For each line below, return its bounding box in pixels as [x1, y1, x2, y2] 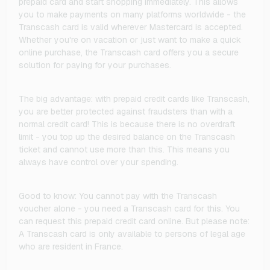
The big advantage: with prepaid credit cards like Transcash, [19, 93, 250, 104]
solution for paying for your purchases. [19, 59, 171, 71]
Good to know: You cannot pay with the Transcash [19, 190, 217, 201]
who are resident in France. [19, 240, 123, 252]
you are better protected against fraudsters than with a [19, 105, 233, 117]
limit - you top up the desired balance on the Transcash [19, 131, 235, 142]
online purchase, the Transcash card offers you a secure [19, 46, 239, 58]
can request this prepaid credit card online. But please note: [19, 215, 250, 227]
